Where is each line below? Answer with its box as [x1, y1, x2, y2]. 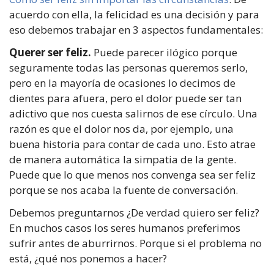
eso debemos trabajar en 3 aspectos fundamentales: [9, 23, 263, 37]
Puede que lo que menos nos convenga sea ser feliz [9, 168, 256, 182]
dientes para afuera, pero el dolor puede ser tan [9, 91, 242, 106]
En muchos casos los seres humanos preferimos [9, 221, 240, 235]
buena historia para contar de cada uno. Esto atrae [9, 137, 256, 152]
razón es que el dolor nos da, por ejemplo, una [9, 122, 234, 136]
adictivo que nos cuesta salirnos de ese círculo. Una [9, 106, 257, 121]
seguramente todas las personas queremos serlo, [9, 61, 248, 75]
